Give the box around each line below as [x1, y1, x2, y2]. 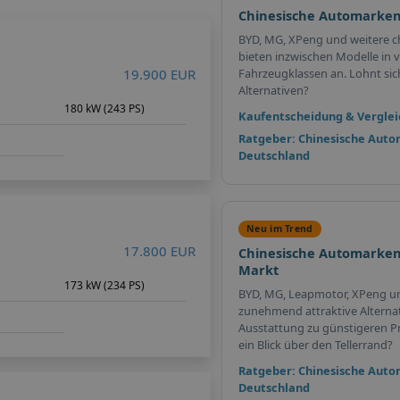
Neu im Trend [246, 222, 313, 235]
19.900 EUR [122, 64, 196, 83]
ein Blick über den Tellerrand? [238, 337, 393, 353]
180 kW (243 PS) [64, 100, 146, 116]
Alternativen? [238, 82, 309, 98]
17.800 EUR [122, 241, 196, 260]
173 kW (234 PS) [64, 277, 146, 293]
